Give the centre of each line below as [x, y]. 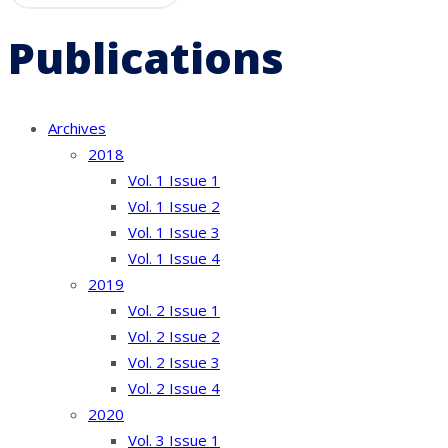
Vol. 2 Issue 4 [174, 388]
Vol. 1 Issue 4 [174, 258]
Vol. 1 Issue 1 [174, 180]
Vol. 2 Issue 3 [174, 362]
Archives [77, 128]
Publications [146, 57]
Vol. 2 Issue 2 [174, 336]
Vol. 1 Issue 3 [174, 232]
